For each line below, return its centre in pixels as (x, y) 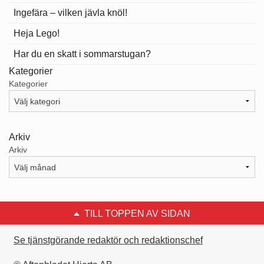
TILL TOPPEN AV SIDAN (137, 214)
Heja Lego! (37, 34)
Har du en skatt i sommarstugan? (82, 54)
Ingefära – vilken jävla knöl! (70, 13)
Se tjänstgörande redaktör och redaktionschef (108, 240)
